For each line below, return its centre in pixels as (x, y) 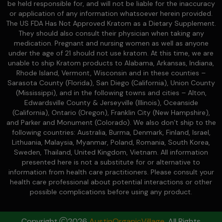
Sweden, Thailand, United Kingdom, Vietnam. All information (111, 152)
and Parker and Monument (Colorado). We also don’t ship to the (111, 122)
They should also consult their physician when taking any (111, 33)
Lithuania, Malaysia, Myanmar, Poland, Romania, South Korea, (111, 142)
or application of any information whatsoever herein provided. (111, 13)
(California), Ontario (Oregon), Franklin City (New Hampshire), (111, 112)
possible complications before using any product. (111, 192)
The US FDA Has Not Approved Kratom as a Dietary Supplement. (111, 23)
